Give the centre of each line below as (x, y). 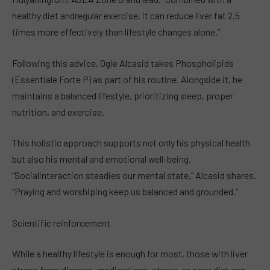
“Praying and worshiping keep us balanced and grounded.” (125, 192)
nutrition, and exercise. (58, 111)
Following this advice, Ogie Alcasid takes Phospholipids (123, 63)
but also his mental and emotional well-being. (102, 159)
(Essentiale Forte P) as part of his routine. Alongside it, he (127, 79)
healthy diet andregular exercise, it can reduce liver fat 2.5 (126, 16)
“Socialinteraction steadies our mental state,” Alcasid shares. (134, 175)
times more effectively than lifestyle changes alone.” (116, 32)
